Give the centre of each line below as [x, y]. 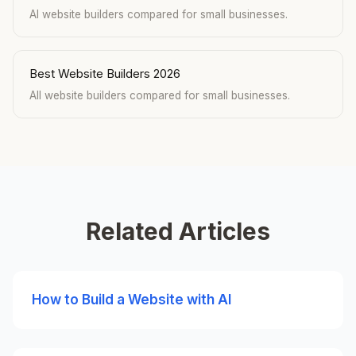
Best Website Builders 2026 [105, 74]
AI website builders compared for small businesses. [159, 14]
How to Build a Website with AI [132, 300]
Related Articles [178, 231]
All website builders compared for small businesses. [160, 95]
